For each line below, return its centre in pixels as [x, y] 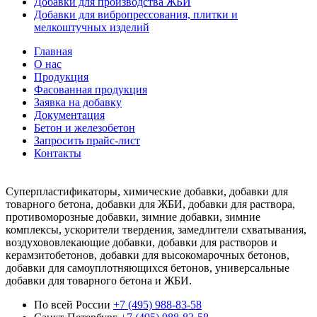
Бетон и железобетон [85, 128]
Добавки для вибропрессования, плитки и [136, 15]
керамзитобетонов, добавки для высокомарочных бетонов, [148, 255]
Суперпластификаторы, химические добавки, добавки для [147, 192]
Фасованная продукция [91, 90]
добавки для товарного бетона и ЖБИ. [99, 281]
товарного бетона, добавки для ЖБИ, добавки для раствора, [150, 204]
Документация [69, 115]
